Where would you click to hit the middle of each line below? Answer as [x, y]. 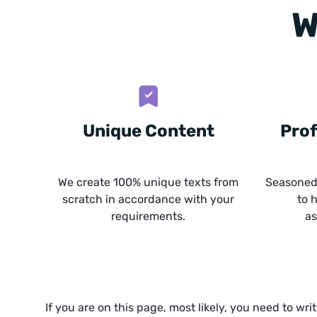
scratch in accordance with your [149, 199]
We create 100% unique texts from [149, 182]
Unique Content [148, 131]
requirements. [149, 216]
